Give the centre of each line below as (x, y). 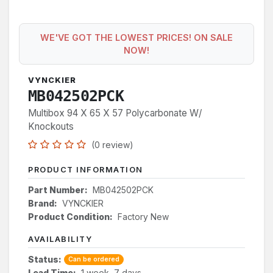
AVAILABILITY (60, 239)
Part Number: (58, 190)
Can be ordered (94, 259)
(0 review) (112, 144)
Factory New (143, 216)
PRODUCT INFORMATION (86, 169)
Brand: (43, 203)
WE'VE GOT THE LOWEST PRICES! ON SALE (136, 37)
